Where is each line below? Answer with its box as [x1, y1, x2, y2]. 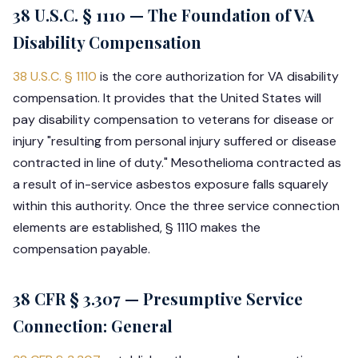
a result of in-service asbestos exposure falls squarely [13, 176, 328, 193]
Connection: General [13, 315, 173, 336]
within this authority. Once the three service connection [13, 197, 340, 214]
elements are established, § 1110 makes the [13, 219, 261, 236]
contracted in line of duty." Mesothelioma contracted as [13, 154, 341, 171]
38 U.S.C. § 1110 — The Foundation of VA [13, 4, 314, 26]
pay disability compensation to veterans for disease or [13, 111, 334, 128]
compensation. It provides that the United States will [13, 89, 321, 106]
